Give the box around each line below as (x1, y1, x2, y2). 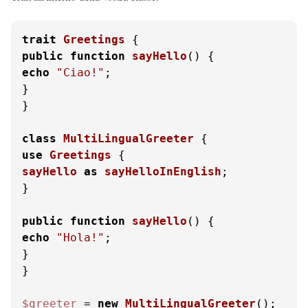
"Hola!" (56, 231, 104, 244)
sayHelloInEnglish (104, 165, 221, 178)
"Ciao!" (56, 66, 104, 79)
